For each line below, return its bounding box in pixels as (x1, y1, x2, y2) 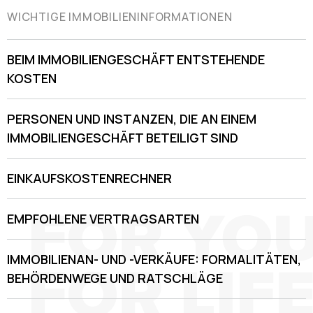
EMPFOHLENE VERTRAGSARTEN (7, 210, 199, 228)
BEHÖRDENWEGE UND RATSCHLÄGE (7, 270, 223, 287)
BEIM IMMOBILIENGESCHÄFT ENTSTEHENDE (7, 51, 265, 68)
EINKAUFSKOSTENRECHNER (7, 170, 172, 187)
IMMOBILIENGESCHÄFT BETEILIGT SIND (7, 129, 238, 147)
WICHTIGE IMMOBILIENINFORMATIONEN (7, 9, 233, 25)
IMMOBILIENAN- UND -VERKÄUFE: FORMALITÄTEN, (7, 251, 301, 268)
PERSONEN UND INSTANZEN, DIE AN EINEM (7, 110, 256, 128)
